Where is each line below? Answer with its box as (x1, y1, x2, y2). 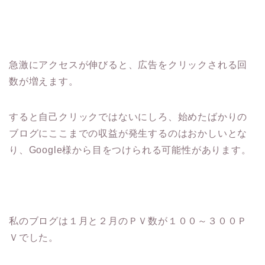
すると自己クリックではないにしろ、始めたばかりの (9, 111, 248, 122)
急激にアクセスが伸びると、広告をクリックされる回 (9, 59, 248, 70)
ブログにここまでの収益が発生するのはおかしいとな (9, 128, 248, 138)
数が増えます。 (9, 76, 79, 86)
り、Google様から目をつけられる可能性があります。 (9, 144, 251, 155)
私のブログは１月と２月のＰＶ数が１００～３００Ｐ (9, 215, 248, 226)
